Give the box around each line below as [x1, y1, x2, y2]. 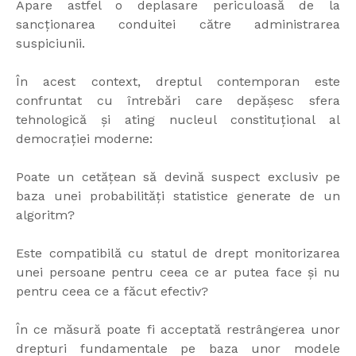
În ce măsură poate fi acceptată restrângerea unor [16, 322, 340, 338]
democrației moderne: [16, 131, 153, 147]
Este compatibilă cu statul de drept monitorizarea [16, 246, 340, 261]
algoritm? [16, 207, 75, 223]
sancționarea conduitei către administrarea [16, 17, 340, 33]
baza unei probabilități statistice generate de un [16, 188, 340, 204]
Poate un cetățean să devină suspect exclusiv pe [16, 169, 340, 185]
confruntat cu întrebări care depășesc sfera [16, 93, 340, 109]
